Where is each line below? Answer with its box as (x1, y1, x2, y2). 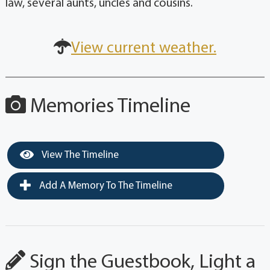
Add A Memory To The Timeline (36, 181, 172, 192)
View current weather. (71, 40, 216, 57)
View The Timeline (39, 150, 119, 161)
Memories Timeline (25, 96, 190, 118)
